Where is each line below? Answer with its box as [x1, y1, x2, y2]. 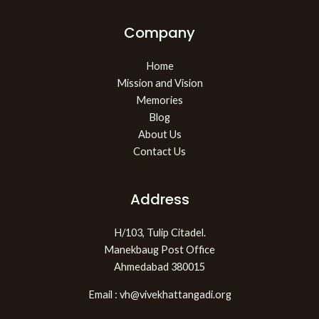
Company [124, 23, 195, 43]
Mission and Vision [116, 77, 203, 90]
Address [130, 189, 189, 210]
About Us [137, 128, 182, 141]
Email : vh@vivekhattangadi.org [88, 288, 231, 300]
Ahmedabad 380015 [114, 261, 205, 273]
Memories [136, 94, 183, 107]
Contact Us [133, 145, 186, 158]
